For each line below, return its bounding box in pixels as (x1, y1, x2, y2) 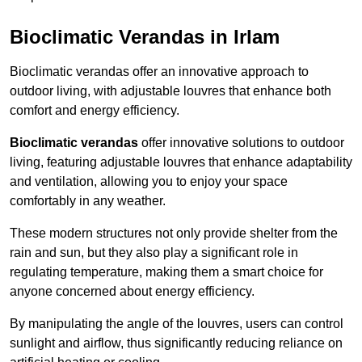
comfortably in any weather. (10, 194, 166, 208)
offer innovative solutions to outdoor (138, 136, 344, 150)
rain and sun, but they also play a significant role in (10, 246, 298, 260)
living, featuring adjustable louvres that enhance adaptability (10, 155, 352, 170)
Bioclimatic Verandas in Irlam (10, 26, 280, 48)
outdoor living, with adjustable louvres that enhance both (10, 84, 331, 99)
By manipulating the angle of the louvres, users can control (10, 317, 343, 331)
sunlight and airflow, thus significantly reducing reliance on (10, 336, 343, 351)
